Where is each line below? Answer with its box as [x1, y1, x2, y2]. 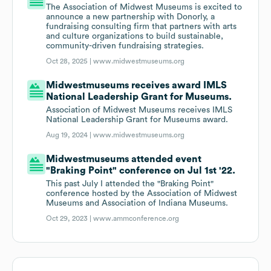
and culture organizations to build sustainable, [46, 32, 224, 41]
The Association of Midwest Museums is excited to [46, 3, 243, 12]
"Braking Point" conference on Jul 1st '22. [46, 166, 236, 176]
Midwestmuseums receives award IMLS [46, 80, 227, 91]
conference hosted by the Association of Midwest [46, 189, 238, 198]
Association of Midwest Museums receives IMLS [46, 106, 233, 115]
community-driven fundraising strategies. [46, 42, 204, 51]
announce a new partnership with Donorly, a [46, 13, 215, 22]
